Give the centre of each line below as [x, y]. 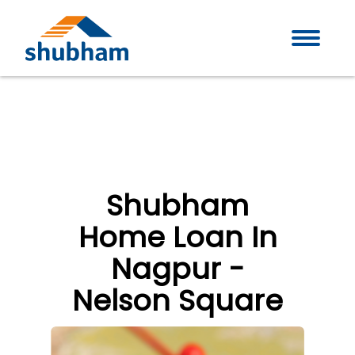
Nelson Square [177, 301]
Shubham [177, 206]
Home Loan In [177, 237]
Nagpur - [177, 269]
